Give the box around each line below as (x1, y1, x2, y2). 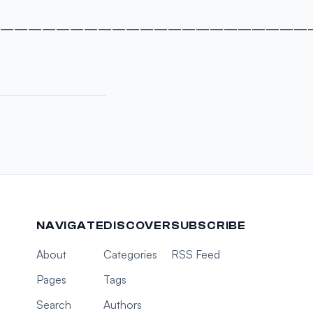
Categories (103, 247, 158, 261)
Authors (103, 298, 143, 312)
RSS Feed (170, 247, 220, 261)
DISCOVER (103, 219, 171, 232)
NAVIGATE (36, 219, 104, 232)
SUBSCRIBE (170, 219, 246, 232)
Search (36, 298, 71, 312)
